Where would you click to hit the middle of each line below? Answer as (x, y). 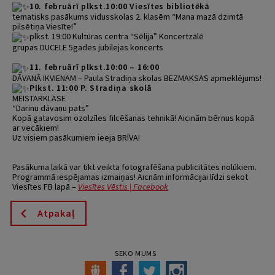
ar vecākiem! (36, 128)
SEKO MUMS (136, 254)
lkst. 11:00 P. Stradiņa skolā (94, 87)
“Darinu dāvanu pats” (51, 108)
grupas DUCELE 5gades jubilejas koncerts (88, 47)
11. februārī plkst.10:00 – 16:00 (95, 67)
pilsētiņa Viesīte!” (45, 27)
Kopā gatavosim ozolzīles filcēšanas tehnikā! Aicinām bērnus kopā (133, 118)
